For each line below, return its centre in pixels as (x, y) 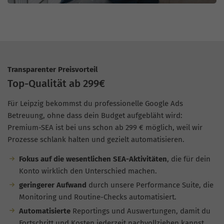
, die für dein (188, 159)
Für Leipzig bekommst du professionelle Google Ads (95, 104)
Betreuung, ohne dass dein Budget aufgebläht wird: (95, 116)
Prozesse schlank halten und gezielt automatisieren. (96, 140)
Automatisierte (44, 211)
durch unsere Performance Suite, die (150, 185)
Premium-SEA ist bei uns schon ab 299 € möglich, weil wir (105, 128)
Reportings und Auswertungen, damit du (140, 211)
